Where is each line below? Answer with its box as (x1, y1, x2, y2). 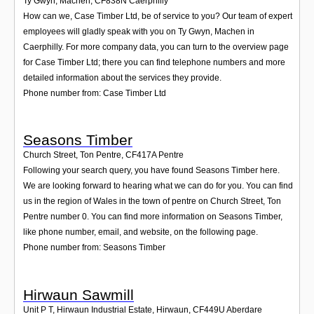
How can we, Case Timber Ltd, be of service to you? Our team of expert (23, 11, 292, 21)
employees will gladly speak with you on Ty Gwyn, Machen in (23, 26, 254, 36)
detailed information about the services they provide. (23, 72, 221, 83)
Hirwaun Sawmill (23, 286, 134, 303)
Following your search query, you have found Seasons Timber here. (23, 165, 280, 176)
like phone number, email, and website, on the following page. (23, 227, 258, 238)
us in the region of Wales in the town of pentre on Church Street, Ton (23, 196, 281, 207)
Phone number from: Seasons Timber (23, 243, 165, 253)
